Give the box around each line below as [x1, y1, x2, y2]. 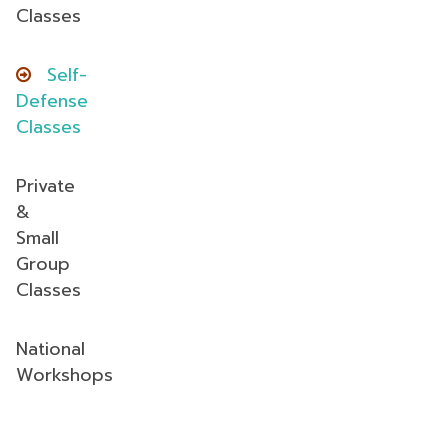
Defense [16, 88, 88, 114]
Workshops [16, 362, 113, 388]
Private [16, 173, 75, 199]
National [16, 336, 85, 362]
